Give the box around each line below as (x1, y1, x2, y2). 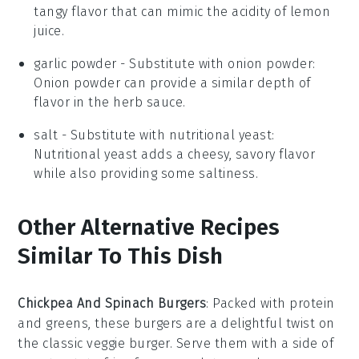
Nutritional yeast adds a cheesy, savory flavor (34, 146, 316, 162)
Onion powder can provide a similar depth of (34, 75, 311, 91)
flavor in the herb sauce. (34, 94, 186, 110)
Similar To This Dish (18, 242, 224, 269)
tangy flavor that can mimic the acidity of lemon (34, 3, 331, 19)
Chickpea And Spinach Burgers (18, 295, 207, 311)
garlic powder (34, 55, 117, 71)
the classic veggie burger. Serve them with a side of (18, 335, 334, 351)
